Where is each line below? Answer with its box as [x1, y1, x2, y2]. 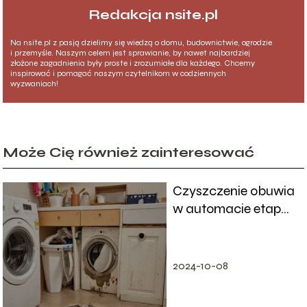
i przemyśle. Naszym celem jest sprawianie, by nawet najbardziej [10, 48, 251, 58]
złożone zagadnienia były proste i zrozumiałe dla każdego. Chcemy [10, 58, 256, 69]
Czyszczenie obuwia [172, 182, 295, 199]
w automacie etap [172, 199, 281, 217]
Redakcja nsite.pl [88, 6, 219, 24]
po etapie [172, 217, 228, 235]
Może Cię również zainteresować [3, 143, 255, 161]
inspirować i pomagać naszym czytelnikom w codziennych [10, 69, 227, 79]
